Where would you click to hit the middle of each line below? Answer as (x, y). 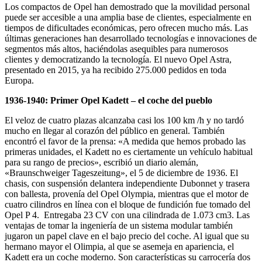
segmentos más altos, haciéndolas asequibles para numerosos (116, 49)
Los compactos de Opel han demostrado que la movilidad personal (127, 6)
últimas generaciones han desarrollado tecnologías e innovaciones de (131, 38)
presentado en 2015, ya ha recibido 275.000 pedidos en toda (116, 70)
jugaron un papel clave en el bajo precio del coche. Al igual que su (127, 236)
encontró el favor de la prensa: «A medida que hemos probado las (125, 141)
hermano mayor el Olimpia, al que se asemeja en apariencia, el (119, 246)
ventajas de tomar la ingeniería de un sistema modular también (119, 225)
